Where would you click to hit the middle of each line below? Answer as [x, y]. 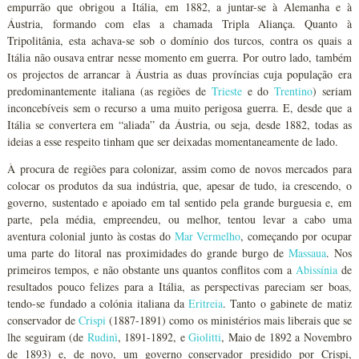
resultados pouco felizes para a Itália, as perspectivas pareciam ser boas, [179, 286]
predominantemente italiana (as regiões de [109, 91]
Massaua [307, 253]
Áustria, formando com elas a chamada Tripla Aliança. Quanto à [179, 24]
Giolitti [205, 337]
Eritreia [206, 303]
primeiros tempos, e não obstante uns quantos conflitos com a [151, 270]
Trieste [226, 91]
